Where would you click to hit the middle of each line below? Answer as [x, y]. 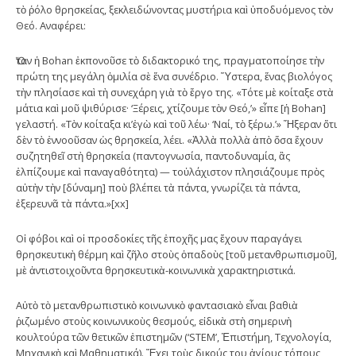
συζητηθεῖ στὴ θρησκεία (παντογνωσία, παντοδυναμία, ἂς [153, 155]
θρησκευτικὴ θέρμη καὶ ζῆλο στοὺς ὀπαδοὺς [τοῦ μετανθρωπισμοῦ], [176, 254]
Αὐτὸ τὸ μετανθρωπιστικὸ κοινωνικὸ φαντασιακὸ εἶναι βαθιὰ [157, 305]
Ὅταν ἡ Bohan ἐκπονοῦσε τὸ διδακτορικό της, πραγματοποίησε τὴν [170, 60]
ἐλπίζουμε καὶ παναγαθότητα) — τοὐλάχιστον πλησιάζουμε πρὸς [170, 171]
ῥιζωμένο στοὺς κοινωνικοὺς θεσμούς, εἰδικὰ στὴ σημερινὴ [154, 321]
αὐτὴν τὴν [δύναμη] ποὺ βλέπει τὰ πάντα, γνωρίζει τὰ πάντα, [158, 187]
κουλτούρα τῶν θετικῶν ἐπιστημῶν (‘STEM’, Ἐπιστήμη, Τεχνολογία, [174, 337]
